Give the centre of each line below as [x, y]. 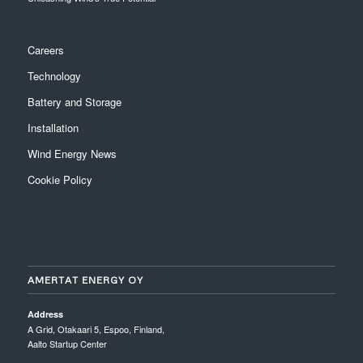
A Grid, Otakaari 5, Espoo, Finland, [96, 329]
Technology [54, 75]
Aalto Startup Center [67, 344]
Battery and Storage [74, 101]
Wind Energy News [72, 153]
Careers [45, 49]
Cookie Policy [60, 179]
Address [45, 314]
